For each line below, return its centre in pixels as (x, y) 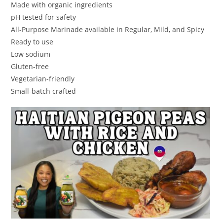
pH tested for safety (44, 17)
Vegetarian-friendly (43, 78)
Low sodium (31, 54)
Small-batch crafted (44, 91)
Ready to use (32, 41)
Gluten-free (30, 66)
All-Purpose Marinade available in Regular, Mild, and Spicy (108, 29)
